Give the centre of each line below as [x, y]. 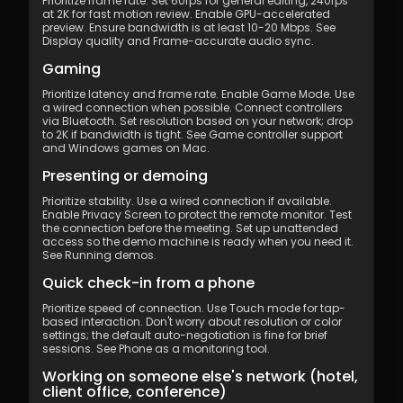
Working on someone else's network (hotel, [200, 376]
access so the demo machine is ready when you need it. [198, 242]
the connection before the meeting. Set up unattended [190, 228]
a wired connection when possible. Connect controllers [193, 107]
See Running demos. [99, 255]
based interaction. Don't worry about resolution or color [192, 322]
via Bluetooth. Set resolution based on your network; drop [197, 121]
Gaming [72, 69]
